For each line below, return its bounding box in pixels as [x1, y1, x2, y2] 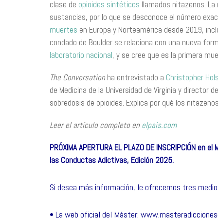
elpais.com [142, 120, 177, 130]
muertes [50, 24, 77, 35]
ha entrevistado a [107, 72, 166, 83]
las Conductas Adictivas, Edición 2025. [50, 155, 174, 165]
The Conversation [50, 72, 107, 83]
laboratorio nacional [50, 50, 112, 60]
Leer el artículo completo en [50, 120, 142, 130]
